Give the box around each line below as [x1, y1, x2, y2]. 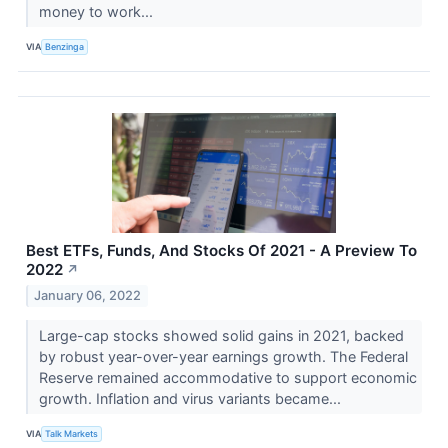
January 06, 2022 [34, 287, 142, 303]
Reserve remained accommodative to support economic [38, 368, 417, 386]
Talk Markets [45, 428, 99, 440]
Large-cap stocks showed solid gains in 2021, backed [38, 326, 404, 344]
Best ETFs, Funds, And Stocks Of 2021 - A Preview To [26, 240, 417, 260]
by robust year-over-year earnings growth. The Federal [38, 347, 408, 365]
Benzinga [45, 41, 85, 53]
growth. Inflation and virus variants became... [38, 389, 345, 407]
